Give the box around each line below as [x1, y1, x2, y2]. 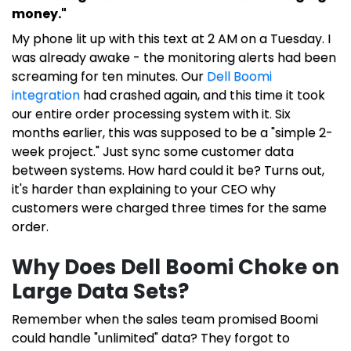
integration [12, 86, 80, 105]
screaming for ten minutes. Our [12, 67, 207, 86]
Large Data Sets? [12, 277, 189, 306]
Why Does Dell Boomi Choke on [12, 253, 339, 282]
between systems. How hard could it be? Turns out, [12, 161, 324, 180]
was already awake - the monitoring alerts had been [12, 49, 336, 67]
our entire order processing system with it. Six [12, 105, 291, 124]
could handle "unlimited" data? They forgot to [12, 329, 290, 348]
